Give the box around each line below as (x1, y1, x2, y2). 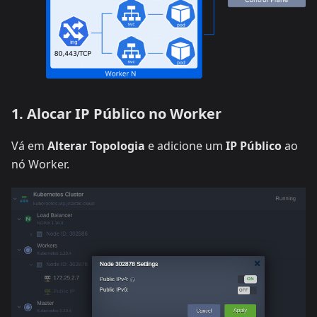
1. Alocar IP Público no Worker (11, 103, 221, 123)
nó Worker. (11, 156, 69, 172)
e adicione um (145, 137, 226, 154)
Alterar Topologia (47, 137, 145, 154)
